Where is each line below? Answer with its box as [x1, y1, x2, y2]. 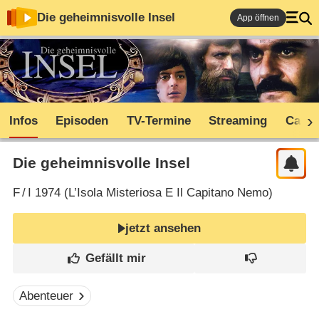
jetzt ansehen [125, 221, 202, 235]
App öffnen [237, 13, 279, 23]
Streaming [209, 114, 268, 128]
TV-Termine [126, 114, 191, 128]
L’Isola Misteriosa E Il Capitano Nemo [68, 186, 268, 200]
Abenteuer [19, 289, 74, 303]
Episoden [56, 114, 109, 128]
